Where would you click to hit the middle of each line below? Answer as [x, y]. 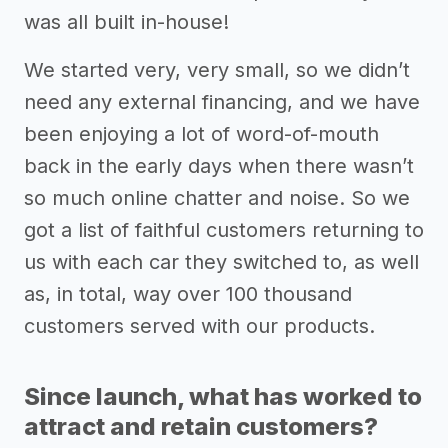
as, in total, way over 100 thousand [188, 294]
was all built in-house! [126, 22]
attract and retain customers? [201, 427]
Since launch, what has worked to [223, 397]
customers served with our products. [199, 326]
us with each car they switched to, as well [221, 262]
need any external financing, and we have [222, 102]
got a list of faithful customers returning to [224, 230]
